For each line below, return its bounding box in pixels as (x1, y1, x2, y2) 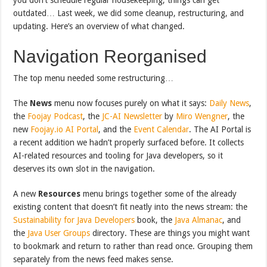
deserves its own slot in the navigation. (13, 163, 156, 173)
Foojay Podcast (27, 111, 83, 121)
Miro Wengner (176, 111, 228, 121)
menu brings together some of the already (80, 188, 237, 198)
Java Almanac (175, 215, 223, 225)
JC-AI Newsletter (102, 111, 163, 121)
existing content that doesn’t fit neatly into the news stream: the (13, 201, 248, 212)
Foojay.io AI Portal (30, 124, 99, 134)
